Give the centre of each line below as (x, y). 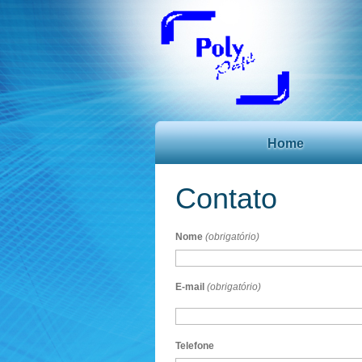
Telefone (195, 345)
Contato (226, 198)
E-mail (190, 287)
